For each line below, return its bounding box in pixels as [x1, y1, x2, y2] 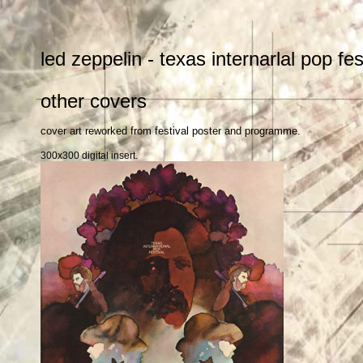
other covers [41, 90, 147, 112]
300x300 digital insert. [41, 150, 138, 161]
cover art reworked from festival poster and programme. [41, 125, 301, 137]
